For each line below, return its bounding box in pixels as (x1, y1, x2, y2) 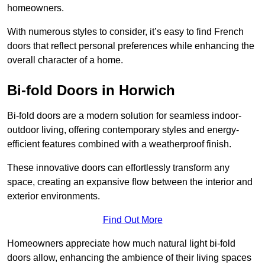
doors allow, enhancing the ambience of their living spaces (7, 253, 251, 263)
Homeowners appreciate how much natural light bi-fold (7, 238, 235, 249)
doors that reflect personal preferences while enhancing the (7, 41, 254, 51)
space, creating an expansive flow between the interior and (7, 177, 253, 188)
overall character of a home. (7, 55, 123, 66)
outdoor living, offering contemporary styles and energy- (7, 125, 239, 135)
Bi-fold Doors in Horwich (7, 82, 175, 99)
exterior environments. (7, 191, 100, 202)
